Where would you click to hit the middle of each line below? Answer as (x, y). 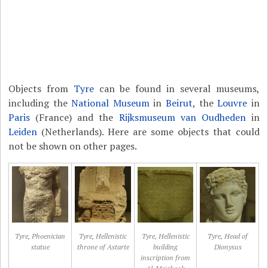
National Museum (110, 103)
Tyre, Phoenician (40, 236)
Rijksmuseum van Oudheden (182, 117)
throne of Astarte (103, 247)
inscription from (166, 258)
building (166, 247)
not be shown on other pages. (73, 146)
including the (40, 103)
